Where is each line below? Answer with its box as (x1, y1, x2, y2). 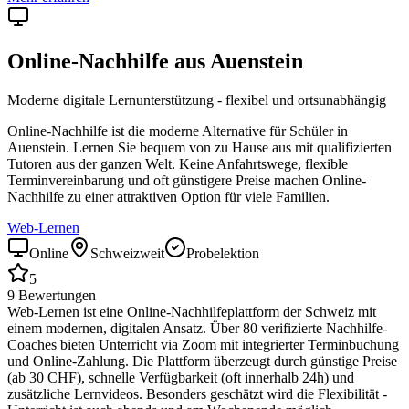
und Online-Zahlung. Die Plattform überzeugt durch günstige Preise (7, 353, 397, 370)
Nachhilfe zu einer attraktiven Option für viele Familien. (7, 189, 330, 205)
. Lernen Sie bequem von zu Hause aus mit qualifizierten (66, 140, 392, 156)
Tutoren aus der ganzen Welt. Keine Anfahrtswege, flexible (7, 156, 348, 173)
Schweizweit (90, 246, 164, 262)
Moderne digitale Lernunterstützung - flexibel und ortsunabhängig (7, 92, 386, 109)
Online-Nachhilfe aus (7, 49, 210, 74)
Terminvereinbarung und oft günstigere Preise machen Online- (7, 173, 366, 189)
